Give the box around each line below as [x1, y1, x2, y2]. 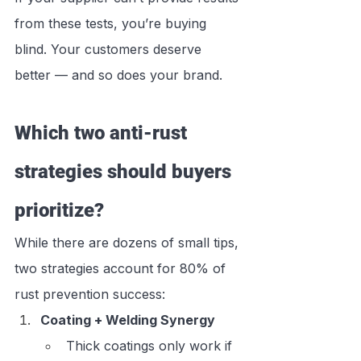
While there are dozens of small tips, [15, 234, 243, 251]
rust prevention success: [15, 286, 165, 303]
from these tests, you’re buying [15, 15, 210, 32]
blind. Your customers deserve [15, 41, 205, 58]
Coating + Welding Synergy [40, 312, 215, 329]
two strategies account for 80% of [15, 260, 230, 277]
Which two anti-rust [15, 122, 192, 145]
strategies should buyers [15, 160, 236, 184]
